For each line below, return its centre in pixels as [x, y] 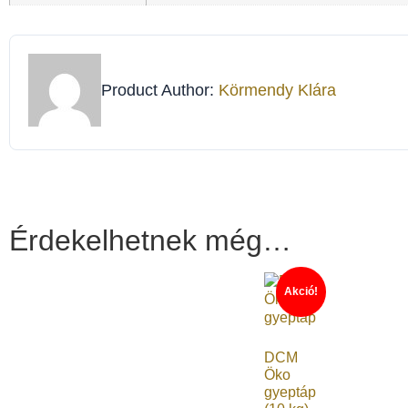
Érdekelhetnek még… [150, 241]
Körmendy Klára [277, 90]
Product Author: [160, 90]
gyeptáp [290, 393]
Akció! [301, 292]
